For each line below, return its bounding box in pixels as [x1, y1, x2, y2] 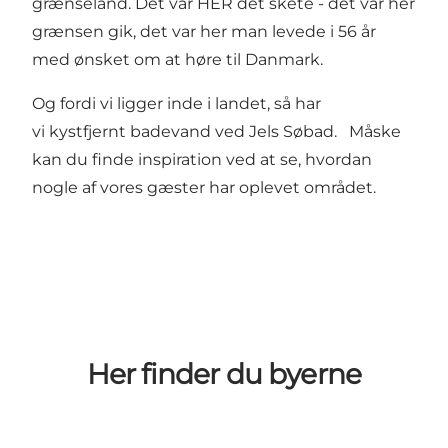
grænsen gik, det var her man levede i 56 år [32, 22, 376, 42]
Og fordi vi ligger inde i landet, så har [32, 94, 321, 114]
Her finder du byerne [86, 356, 362, 391]
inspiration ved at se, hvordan [138, 150, 372, 170]
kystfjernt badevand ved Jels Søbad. [49, 122, 341, 142]
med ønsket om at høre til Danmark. [32, 50, 323, 70]
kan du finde [32, 150, 138, 170]
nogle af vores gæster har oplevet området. [32, 178, 380, 198]
